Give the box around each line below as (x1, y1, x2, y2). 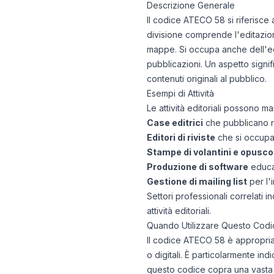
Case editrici (147, 117, 203, 128)
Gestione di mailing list (147, 176, 247, 187)
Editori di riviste (147, 132, 215, 143)
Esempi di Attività (147, 88, 214, 98)
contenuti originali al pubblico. (147, 73, 267, 84)
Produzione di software (147, 161, 248, 172)
